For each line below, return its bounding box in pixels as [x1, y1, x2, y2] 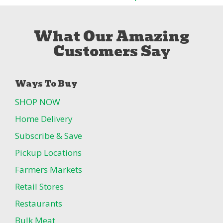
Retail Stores [15, 181, 64, 193]
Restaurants [15, 198, 62, 210]
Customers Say [53, 40, 170, 63]
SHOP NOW [15, 96, 60, 108]
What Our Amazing [34, 25, 189, 48]
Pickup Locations [15, 147, 82, 159]
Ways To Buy [15, 78, 77, 91]
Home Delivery [15, 113, 73, 125]
